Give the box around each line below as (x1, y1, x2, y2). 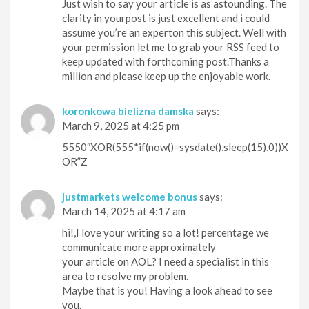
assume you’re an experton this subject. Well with (62, 26, 286, 39)
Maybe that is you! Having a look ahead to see (62, 284, 272, 297)
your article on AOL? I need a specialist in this (62, 255, 269, 268)
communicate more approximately (62, 241, 216, 254)
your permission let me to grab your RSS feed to (62, 41, 279, 54)
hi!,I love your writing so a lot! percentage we (62, 226, 269, 239)
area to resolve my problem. (62, 270, 188, 283)
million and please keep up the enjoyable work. (62, 70, 270, 83)
